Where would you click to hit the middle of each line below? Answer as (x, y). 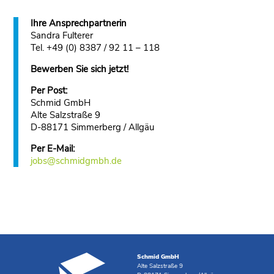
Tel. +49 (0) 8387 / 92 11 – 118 (95, 48)
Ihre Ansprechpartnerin (79, 23)
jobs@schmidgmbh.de (76, 161)
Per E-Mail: (53, 149)
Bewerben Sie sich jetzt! (80, 69)
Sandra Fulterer (62, 35)
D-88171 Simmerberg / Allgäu (93, 127)
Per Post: (49, 91)
